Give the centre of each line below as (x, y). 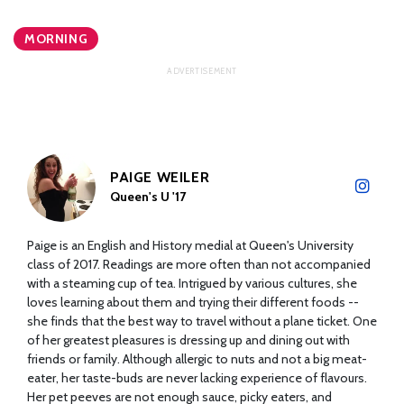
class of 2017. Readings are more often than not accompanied (199, 264)
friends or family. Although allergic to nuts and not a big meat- (197, 358)
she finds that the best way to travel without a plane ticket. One (202, 321)
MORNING (56, 38)
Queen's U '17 (148, 196)
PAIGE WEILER (160, 177)
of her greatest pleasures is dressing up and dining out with (188, 340)
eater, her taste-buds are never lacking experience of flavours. (197, 377)
